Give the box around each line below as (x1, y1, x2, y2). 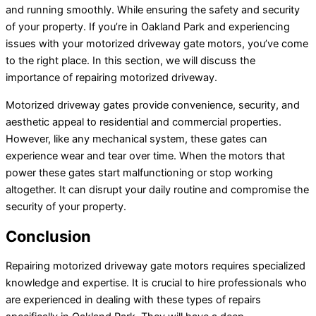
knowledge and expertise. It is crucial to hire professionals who (6, 276, 307, 290)
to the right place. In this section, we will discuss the (6, 54, 255, 68)
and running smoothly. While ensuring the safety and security (6, 4, 300, 17)
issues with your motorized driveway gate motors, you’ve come (6, 37, 308, 51)
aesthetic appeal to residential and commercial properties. (6, 115, 281, 128)
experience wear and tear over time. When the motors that (6, 149, 285, 162)
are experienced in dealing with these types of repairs (6, 293, 261, 307)
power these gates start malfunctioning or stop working (6, 166, 273, 179)
